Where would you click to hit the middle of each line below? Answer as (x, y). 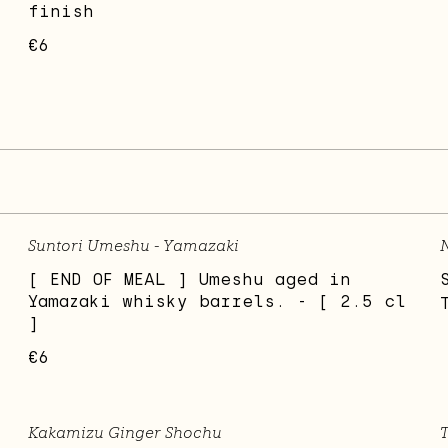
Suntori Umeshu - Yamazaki (134, 246)
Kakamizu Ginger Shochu (125, 433)
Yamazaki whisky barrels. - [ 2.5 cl (217, 302)
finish (61, 12)
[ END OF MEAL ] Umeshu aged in (190, 280)
